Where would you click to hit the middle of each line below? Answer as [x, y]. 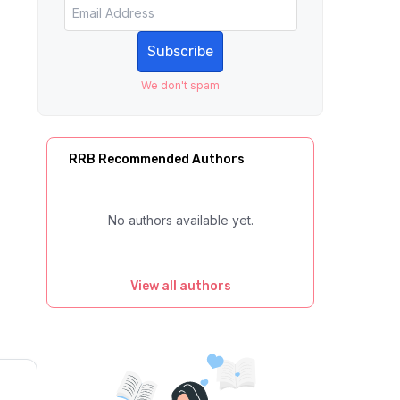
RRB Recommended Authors [157, 159]
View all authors [180, 286]
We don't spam [180, 85]
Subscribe [180, 51]
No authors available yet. [180, 220]
